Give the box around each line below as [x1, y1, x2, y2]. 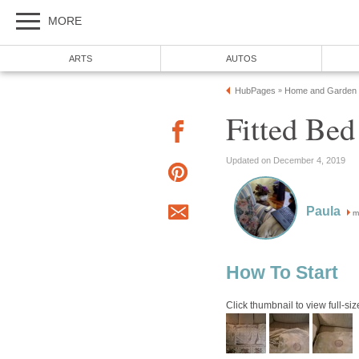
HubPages [235, 86, 276, 95]
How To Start [226, 262, 338, 283]
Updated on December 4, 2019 [226, 155, 345, 165]
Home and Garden [284, 86, 357, 95]
